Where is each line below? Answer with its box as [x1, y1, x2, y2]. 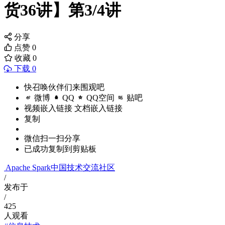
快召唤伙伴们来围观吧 [24, 83, 104, 92]
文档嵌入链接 [74, 104, 123, 113]
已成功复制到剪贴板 [24, 145, 96, 154]
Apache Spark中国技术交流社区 [6, 163, 115, 172]
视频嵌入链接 [24, 104, 72, 113]
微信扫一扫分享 [24, 134, 80, 143]
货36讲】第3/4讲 [4, 1, 121, 20]
